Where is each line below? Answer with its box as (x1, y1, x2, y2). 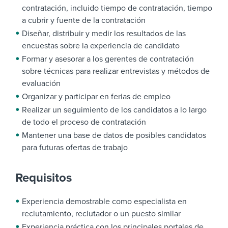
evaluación (22, 78, 61, 89)
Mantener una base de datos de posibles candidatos (22, 130, 206, 140)
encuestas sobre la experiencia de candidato (22, 41, 180, 51)
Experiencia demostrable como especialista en (22, 196, 187, 207)
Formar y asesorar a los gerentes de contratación (22, 54, 194, 64)
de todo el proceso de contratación (22, 117, 146, 127)
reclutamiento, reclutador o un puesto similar (22, 209, 181, 219)
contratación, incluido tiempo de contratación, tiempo (22, 3, 212, 13)
